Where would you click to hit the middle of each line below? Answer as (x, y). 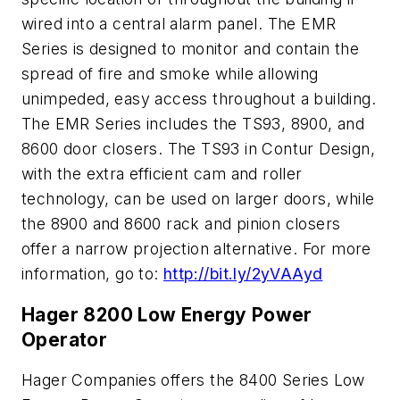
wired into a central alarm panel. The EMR (179, 24)
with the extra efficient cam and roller (162, 174)
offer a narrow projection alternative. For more (196, 249)
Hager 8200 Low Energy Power (167, 314)
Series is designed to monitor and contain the (190, 49)
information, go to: (92, 274)
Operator (65, 339)
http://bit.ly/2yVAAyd (243, 274)
